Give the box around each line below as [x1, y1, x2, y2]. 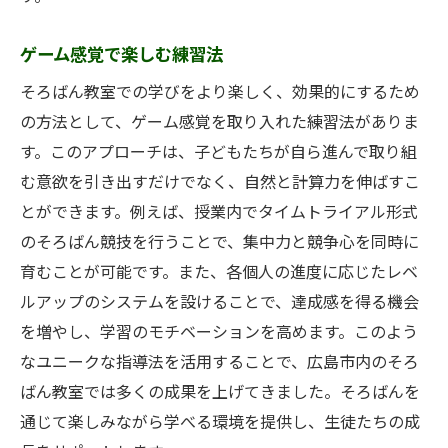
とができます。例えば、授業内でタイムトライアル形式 [20, 203, 418, 223]
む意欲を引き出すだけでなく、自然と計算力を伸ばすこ [20, 173, 420, 193]
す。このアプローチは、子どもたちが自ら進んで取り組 [20, 143, 417, 163]
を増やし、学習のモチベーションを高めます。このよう [20, 323, 418, 343]
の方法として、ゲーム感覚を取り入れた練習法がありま [20, 113, 419, 133]
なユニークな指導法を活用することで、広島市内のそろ [20, 353, 419, 373]
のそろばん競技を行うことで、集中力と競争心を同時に [20, 233, 419, 253]
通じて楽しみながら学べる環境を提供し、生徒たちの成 [20, 413, 420, 433]
